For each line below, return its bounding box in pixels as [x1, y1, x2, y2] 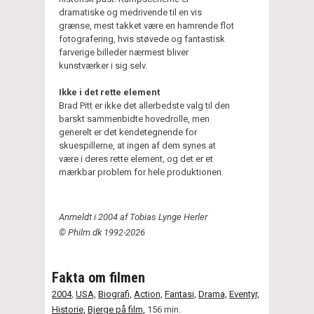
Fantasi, [165, 288, 196, 299]
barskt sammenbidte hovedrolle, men [59, 113, 210, 124]
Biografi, [98, 288, 132, 299]
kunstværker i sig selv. [59, 60, 147, 71]
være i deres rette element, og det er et [59, 153, 213, 164]
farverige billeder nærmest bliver [59, 46, 189, 57]
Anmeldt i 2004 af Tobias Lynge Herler [59, 211, 207, 222]
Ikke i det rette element [59, 86, 160, 97]
